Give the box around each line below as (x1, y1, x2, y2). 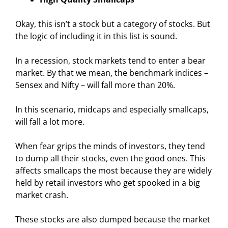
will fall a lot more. (15, 116, 84, 127)
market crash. (15, 189, 68, 201)
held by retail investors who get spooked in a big (15, 177, 200, 188)
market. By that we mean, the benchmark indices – (15, 67, 208, 78)
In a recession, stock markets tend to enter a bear (15, 54, 206, 66)
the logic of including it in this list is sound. (15, 30, 177, 42)
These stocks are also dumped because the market (15, 213, 210, 225)
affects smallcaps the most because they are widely (15, 164, 212, 176)
